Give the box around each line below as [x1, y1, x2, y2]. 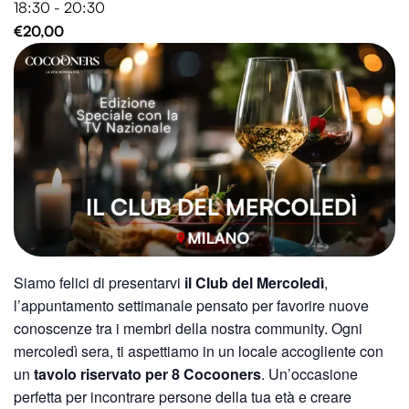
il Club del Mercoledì [184, 272, 324, 294]
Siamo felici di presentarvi [14, 272, 184, 294]
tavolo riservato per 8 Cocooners [30, 363, 261, 385]
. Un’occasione [261, 363, 358, 385]
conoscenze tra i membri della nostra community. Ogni [14, 318, 362, 340]
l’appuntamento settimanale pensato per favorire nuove [14, 295, 369, 317]
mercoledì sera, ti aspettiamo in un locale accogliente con [14, 341, 383, 362]
